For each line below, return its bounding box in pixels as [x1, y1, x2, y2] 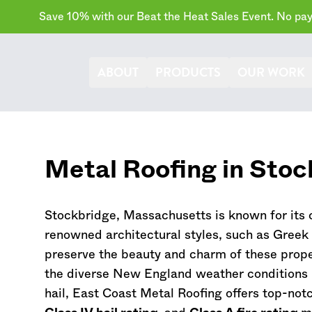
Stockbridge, [45, 210, 123, 222]
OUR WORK [237, 63, 305, 81]
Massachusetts [123, 210, 212, 222]
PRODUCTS [155, 63, 221, 81]
